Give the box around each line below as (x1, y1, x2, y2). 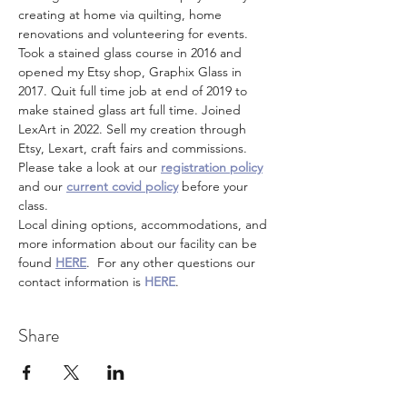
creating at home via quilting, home (18, 6, 225, 23)
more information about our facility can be (18, 235, 261, 252)
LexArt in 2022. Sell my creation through (18, 121, 250, 137)
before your (178, 178, 252, 194)
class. (18, 197, 48, 213)
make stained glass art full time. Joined (18, 102, 244, 118)
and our (18, 178, 66, 194)
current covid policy (66, 178, 178, 194)
